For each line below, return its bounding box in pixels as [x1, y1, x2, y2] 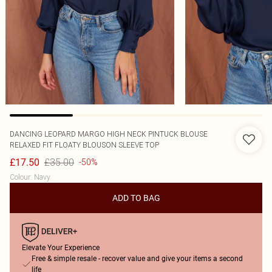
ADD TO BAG [112, 193, 160, 203]
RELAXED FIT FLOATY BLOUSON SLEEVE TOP [10, 140, 159, 149]
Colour [10, 172, 30, 182]
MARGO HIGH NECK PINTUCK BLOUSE [78, 129, 208, 138]
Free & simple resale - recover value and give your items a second [32, 254, 243, 263]
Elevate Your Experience [22, 243, 100, 252]
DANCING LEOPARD [10, 129, 78, 138]
